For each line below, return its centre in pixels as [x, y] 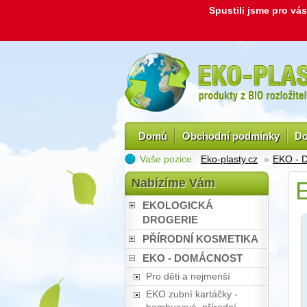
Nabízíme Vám [173, 183]
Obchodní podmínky [231, 136]
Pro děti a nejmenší [188, 276]
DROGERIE [170, 220]
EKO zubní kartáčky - [192, 294]
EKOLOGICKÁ [178, 205]
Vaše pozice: [169, 159]
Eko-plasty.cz [229, 159]
